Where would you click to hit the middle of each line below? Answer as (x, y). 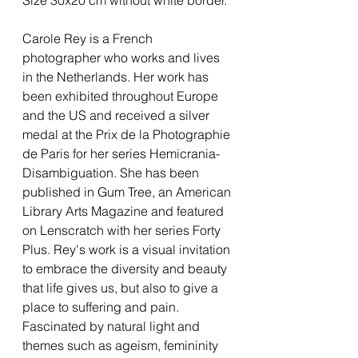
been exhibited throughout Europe (120, 95)
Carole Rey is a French (88, 38)
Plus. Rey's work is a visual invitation (126, 249)
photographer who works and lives (121, 57)
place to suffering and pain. (101, 306)
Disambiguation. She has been (111, 172)
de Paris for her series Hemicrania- (121, 153)
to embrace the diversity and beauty (125, 268)
